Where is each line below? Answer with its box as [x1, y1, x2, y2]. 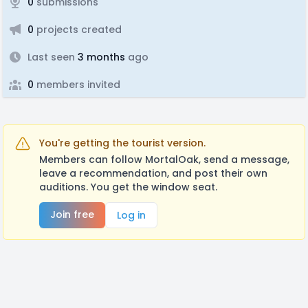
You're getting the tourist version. [39, 136, 206, 150]
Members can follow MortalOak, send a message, [39, 153, 289, 166]
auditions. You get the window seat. [39, 180, 217, 194]
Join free [50, 208, 94, 221]
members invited [34, 78, 120, 91]
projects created [34, 23, 122, 36]
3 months [75, 50, 125, 64]
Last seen [27, 50, 75, 64]
